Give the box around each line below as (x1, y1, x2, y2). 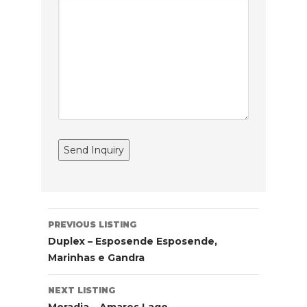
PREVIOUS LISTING (47, 219, 136, 230)
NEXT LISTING (47, 285, 115, 296)
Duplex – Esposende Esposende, (47, 235, 217, 248)
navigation (47, 225, 140, 246)
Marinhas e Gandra (47, 251, 145, 265)
